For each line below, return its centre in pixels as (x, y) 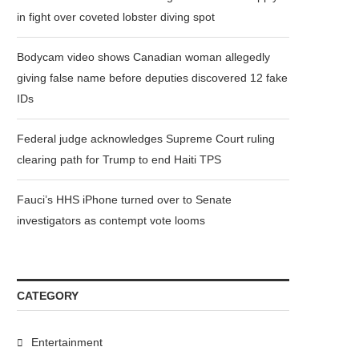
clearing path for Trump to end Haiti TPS (119, 159)
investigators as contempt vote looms (111, 220)
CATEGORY (48, 296)
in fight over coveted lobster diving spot (116, 17)
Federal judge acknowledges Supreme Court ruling (146, 139)
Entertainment (67, 342)
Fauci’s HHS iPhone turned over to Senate (124, 200)
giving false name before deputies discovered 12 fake (152, 78)
